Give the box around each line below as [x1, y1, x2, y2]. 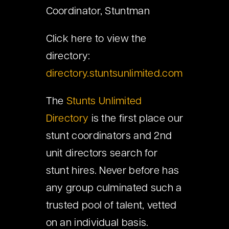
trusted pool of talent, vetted [45, 201, 177, 212]
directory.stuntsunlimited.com [45, 69, 183, 80]
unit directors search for [45, 149, 158, 159]
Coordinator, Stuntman [45, 7, 150, 17]
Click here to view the [45, 34, 147, 45]
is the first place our [88, 114, 184, 125]
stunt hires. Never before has [45, 166, 179, 177]
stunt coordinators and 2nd [45, 131, 172, 142]
